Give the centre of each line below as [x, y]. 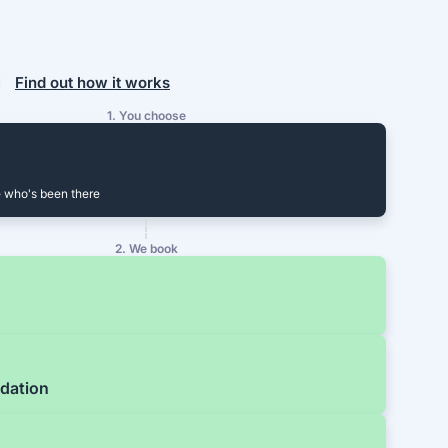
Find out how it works [92, 82]
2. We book [146, 249]
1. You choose [146, 116]
